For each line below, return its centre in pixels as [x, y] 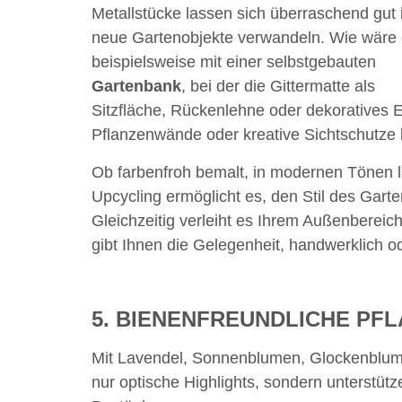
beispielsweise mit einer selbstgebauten [234, 62]
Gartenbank [136, 87]
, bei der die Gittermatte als [278, 87]
